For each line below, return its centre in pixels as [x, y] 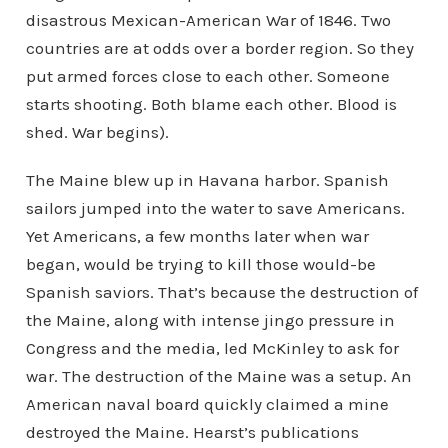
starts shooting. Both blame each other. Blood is [211, 104]
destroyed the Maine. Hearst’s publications [192, 432]
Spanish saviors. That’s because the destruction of [221, 292]
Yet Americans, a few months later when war [197, 236]
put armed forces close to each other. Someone [207, 76]
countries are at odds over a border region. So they [219, 48]
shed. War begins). [97, 132]
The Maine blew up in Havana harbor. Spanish [207, 180]
